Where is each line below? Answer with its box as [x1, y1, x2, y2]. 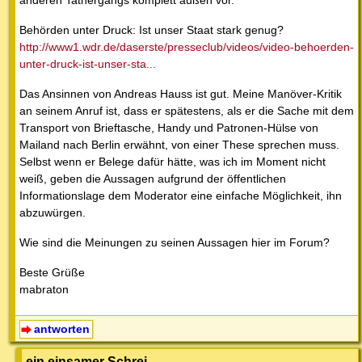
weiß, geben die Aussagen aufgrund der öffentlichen [19, 172, 286, 186]
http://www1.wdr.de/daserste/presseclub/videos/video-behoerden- [19, 40, 354, 54]
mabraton [19, 283, 69, 297]
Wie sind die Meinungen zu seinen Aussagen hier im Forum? [19, 236, 330, 250]
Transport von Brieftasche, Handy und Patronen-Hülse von [19, 121, 318, 135]
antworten [33, 322, 90, 336]
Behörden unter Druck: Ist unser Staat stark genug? [19, 23, 284, 37]
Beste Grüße [19, 266, 85, 280]
